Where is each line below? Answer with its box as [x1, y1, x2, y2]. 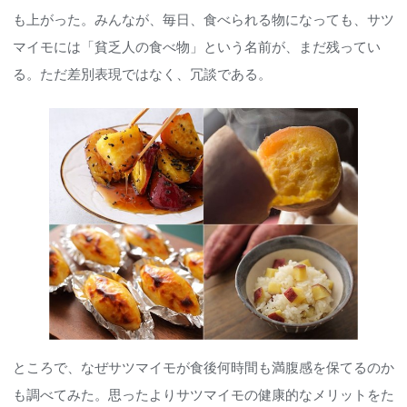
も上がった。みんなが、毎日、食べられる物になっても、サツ [13, 12, 394, 27]
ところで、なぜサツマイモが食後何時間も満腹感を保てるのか [13, 360, 394, 375]
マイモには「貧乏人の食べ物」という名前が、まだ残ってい [13, 39, 381, 55]
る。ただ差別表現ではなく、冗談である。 [13, 66, 272, 82]
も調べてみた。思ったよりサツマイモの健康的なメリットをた [13, 387, 394, 402]
